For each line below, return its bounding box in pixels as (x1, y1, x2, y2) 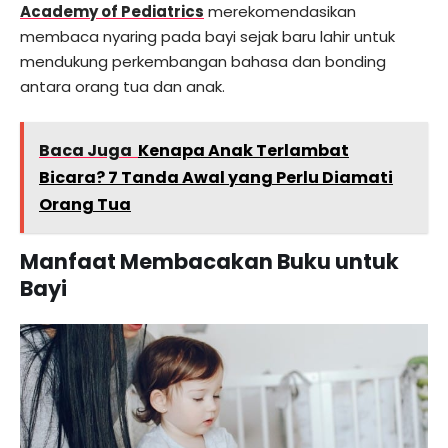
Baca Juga (39, 138, 132, 162)
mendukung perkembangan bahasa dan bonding (20, 51, 386, 73)
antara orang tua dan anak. (20, 76, 225, 98)
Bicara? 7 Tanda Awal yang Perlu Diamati (39, 165, 393, 189)
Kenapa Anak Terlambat (138, 138, 349, 162)
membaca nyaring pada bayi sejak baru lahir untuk (20, 26, 395, 48)
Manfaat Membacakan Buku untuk (20, 246, 399, 276)
